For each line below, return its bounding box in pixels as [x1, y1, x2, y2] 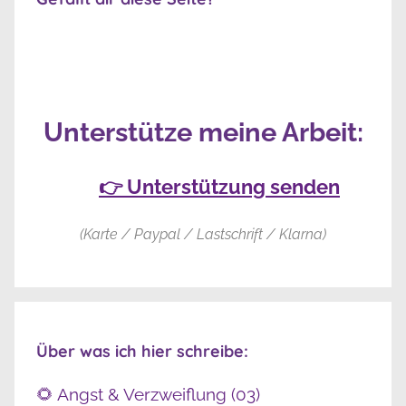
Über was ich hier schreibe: [36, 340, 248, 362]
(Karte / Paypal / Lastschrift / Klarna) [80, 225, 326, 243]
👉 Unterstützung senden [99, 175, 340, 198]
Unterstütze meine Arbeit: [43, 117, 363, 149]
